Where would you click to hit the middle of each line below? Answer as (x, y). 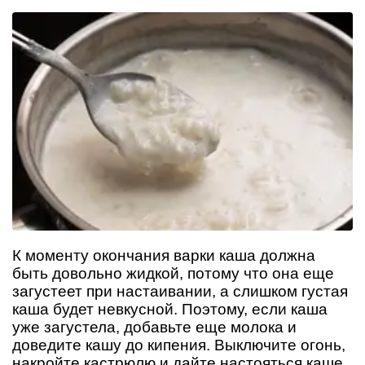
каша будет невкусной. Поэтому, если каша (170, 309)
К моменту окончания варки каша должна (164, 255)
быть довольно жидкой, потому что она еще (173, 273)
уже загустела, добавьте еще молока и (154, 327)
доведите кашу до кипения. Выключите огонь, (179, 345)
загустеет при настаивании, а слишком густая (180, 291)
